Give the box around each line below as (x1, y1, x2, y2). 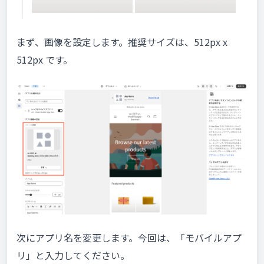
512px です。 (16, 52, 72, 67)
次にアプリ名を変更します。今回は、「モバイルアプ (16, 230, 242, 245)
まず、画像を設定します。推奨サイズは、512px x (16, 35, 227, 49)
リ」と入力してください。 (16, 248, 130, 263)
